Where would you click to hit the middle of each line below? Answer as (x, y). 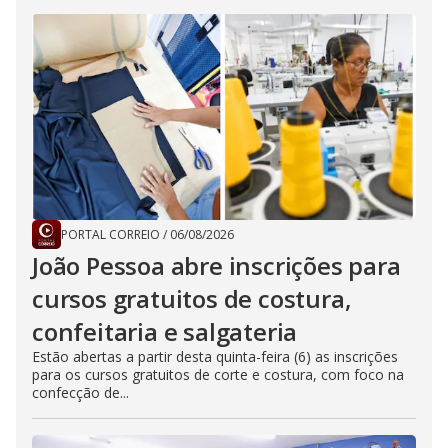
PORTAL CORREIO (110, 234)
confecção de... (80, 392)
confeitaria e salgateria (165, 331)
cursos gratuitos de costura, (192, 298)
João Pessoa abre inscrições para (216, 265)
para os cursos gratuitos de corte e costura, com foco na (218, 374)
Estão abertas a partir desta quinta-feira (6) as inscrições (215, 356)
